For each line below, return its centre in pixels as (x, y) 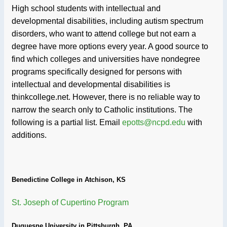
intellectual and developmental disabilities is (91, 84)
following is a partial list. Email (67, 122)
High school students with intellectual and (86, 8)
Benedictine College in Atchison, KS (69, 180)
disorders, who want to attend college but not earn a (104, 33)
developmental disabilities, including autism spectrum (107, 21)
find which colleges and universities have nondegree (106, 59)
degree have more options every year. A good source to (110, 46)
